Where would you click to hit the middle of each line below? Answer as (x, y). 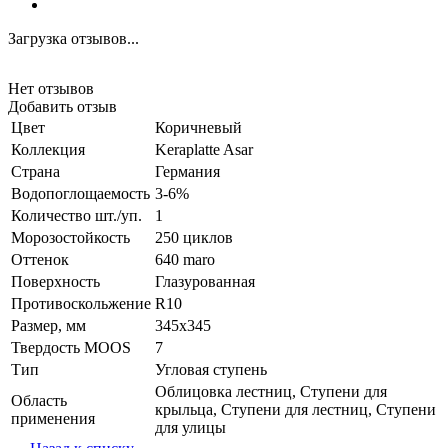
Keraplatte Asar (204, 149)
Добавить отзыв (62, 106)
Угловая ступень (211, 369)
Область (39, 400)
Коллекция (48, 149)
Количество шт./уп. (76, 215)
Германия (187, 171)
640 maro (185, 259)
